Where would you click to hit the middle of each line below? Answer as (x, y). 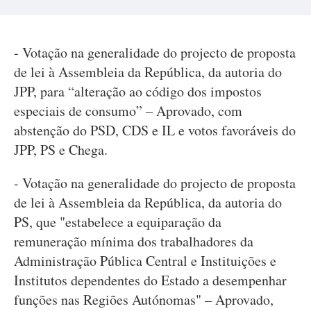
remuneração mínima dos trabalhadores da (134, 241)
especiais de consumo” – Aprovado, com (128, 111)
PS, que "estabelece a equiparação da (118, 222)
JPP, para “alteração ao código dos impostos (138, 91)
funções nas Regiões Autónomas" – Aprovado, (144, 300)
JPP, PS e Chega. (61, 150)
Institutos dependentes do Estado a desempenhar (150, 280)
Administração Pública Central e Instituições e (145, 261)
